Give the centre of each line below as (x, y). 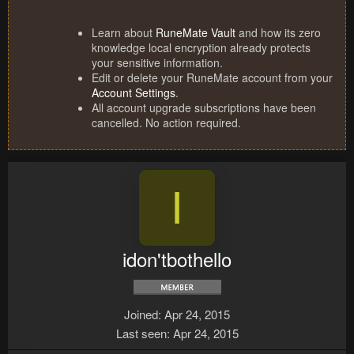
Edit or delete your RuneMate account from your (212, 78)
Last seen (141, 333)
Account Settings (134, 93)
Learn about (124, 33)
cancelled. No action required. (166, 123)
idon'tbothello (177, 259)
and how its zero (278, 33)
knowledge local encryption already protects (201, 48)
